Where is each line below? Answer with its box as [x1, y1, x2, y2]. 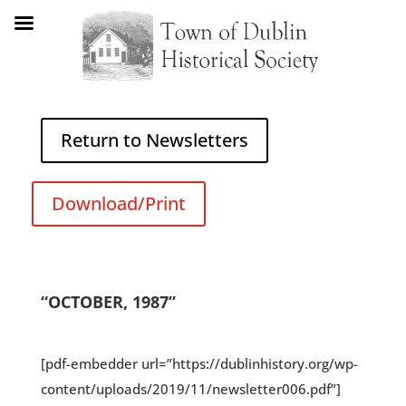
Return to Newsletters [60, 128, 248, 152]
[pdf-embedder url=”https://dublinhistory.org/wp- [40, 354, 358, 372]
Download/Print [51, 191, 186, 216]
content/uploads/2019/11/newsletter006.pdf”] [40, 380, 341, 398]
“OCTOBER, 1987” [40, 291, 176, 313]
